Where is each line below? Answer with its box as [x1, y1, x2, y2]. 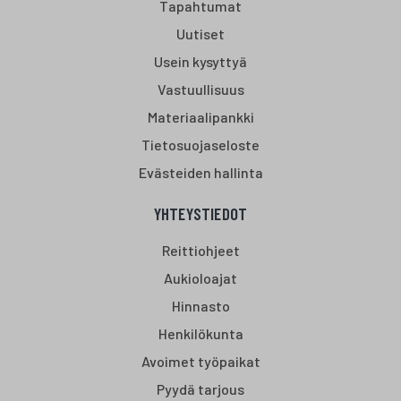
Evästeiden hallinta [138, 164, 263, 182]
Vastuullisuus [157, 81, 244, 98]
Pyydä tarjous [157, 380, 244, 398]
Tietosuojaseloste [141, 136, 260, 154]
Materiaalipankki [147, 108, 254, 126]
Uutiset [176, 25, 225, 43]
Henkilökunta [158, 325, 243, 343]
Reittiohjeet [161, 242, 240, 260]
